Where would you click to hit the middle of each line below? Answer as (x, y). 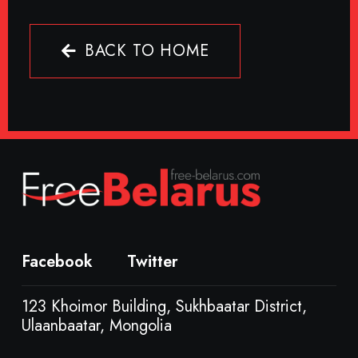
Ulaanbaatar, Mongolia (97, 326)
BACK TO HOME (147, 51)
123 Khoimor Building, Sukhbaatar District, (164, 307)
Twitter (153, 262)
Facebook (57, 262)
